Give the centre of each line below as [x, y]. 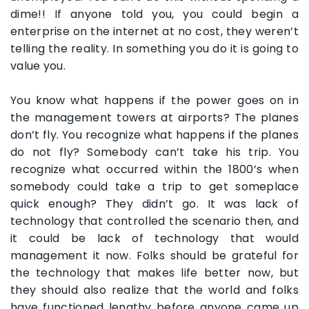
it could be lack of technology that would [154, 238]
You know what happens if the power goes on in [154, 100]
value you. [38, 66]
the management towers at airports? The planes [154, 118]
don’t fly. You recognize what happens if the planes [154, 135]
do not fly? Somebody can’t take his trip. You [154, 152]
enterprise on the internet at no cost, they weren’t [154, 31]
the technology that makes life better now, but [154, 273]
